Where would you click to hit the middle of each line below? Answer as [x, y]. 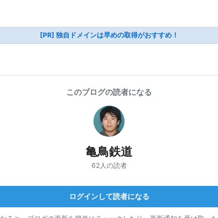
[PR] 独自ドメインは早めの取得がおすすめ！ [109, 35]
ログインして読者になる [109, 196]
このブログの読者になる [109, 92]
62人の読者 [109, 165]
